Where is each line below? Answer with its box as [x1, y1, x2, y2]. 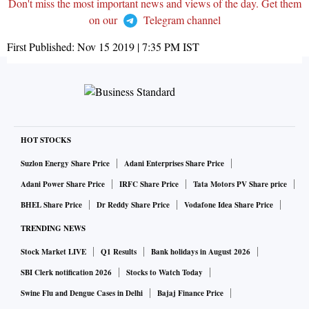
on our [88, 12, 120, 28]
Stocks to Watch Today [126, 267, 203, 279]
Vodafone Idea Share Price [184, 199, 273, 211]
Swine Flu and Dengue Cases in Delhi [21, 288, 143, 299]
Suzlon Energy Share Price [21, 158, 110, 170]
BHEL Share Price [21, 199, 82, 211]
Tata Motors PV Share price [193, 179, 287, 190]
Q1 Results [101, 246, 137, 258]
